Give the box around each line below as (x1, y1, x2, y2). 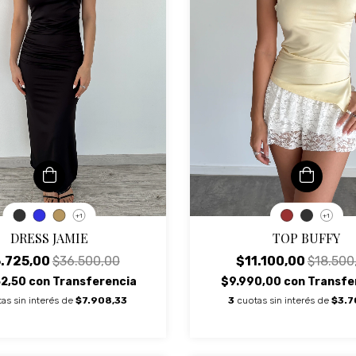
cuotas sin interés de (237, 294, 332, 306)
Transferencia (52, 274, 137, 288)
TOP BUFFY (273, 229, 341, 246)
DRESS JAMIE (10, 229, 89, 246)
